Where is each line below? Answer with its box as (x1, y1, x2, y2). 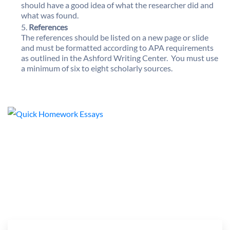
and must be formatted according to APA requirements (21, 43, 214, 53)
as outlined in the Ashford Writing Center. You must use (21, 53, 218, 63)
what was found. (21, 10, 79, 20)
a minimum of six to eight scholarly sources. (21, 63, 172, 73)
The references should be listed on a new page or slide (21, 32, 208, 43)
